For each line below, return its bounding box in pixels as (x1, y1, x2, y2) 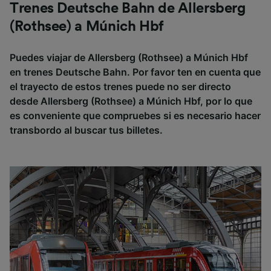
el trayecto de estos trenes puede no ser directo (10, 80, 231, 93)
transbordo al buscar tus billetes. (10, 123, 163, 136)
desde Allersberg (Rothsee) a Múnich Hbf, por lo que (10, 94, 252, 107)
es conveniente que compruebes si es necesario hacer (10, 109, 261, 122)
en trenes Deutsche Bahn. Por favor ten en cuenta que (10, 65, 261, 78)
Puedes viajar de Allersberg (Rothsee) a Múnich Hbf (10, 51, 248, 64)
